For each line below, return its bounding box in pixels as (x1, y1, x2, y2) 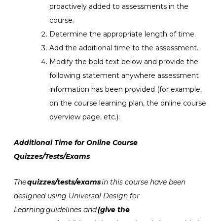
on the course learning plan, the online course (49, 98, 206, 108)
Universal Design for (69, 191, 140, 200)
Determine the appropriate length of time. (49, 29, 196, 38)
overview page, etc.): (49, 112, 120, 121)
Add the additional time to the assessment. (49, 43, 198, 52)
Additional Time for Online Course (14, 138, 138, 147)
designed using (14, 191, 67, 200)
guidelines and (45, 205, 98, 214)
